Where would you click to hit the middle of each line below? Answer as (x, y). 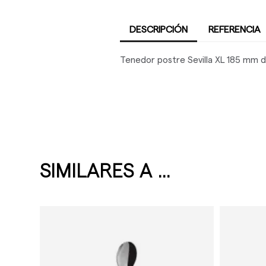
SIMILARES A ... (105, 172)
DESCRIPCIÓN (158, 30)
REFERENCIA (234, 30)
